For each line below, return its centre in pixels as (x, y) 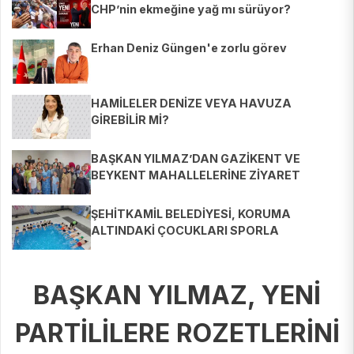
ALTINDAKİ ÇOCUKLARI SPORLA (185, 231)
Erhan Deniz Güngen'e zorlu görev (189, 48)
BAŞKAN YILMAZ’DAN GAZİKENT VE (196, 159)
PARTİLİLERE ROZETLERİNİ (177, 333)
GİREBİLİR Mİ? (130, 120)
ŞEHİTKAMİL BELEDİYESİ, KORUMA (191, 214)
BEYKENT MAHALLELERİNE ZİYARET (196, 175)
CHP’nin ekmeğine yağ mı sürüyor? (191, 9)
